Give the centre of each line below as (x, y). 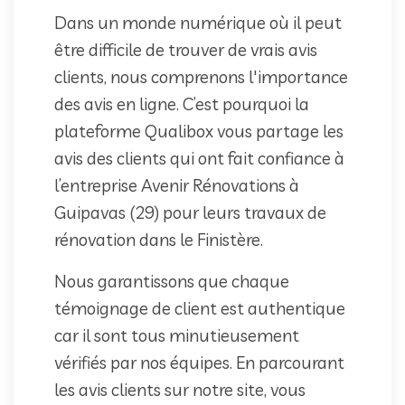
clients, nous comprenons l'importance (201, 76)
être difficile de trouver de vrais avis (186, 49)
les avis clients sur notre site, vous (180, 389)
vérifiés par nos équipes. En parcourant (199, 362)
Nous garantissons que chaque (172, 281)
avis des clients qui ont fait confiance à (199, 158)
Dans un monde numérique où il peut (198, 22)
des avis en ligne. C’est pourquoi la (182, 104)
